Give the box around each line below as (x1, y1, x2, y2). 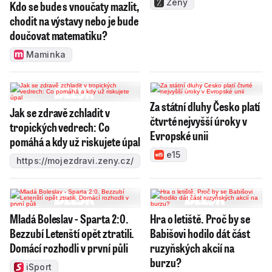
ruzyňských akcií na (149, 240, 234, 256)
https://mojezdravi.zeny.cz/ (16, 155, 134, 166)
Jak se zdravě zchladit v (10, 104, 110, 121)
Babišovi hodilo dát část (149, 225, 250, 242)
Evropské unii (149, 127, 209, 144)
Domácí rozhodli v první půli (10, 240, 128, 256)
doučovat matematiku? (10, 27, 107, 44)
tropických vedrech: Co (10, 119, 110, 135)
